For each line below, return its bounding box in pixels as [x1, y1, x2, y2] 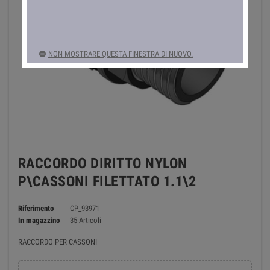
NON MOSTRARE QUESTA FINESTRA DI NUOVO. [48, 49, 193, 58]
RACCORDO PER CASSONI [18, 237, 97, 246]
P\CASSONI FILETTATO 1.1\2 [18, 173, 196, 190]
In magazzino [18, 216, 60, 225]
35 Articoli [69, 216, 101, 225]
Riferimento [18, 204, 54, 213]
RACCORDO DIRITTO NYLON [18, 155, 187, 172]
